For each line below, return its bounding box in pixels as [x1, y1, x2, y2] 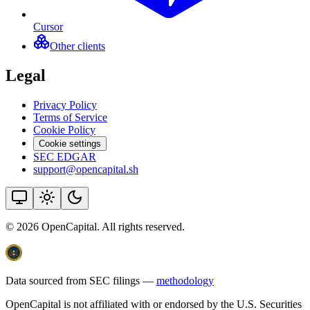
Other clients [50, 40, 105, 53]
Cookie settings [39, 138, 101, 149]
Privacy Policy [33, 98, 97, 111]
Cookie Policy [33, 123, 95, 136]
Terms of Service [33, 111, 107, 123]
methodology [156, 274, 214, 286]
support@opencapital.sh [33, 163, 138, 175]
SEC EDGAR [33, 150, 96, 163]
